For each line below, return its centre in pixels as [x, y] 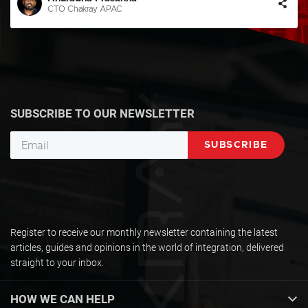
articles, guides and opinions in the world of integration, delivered [147, 248]
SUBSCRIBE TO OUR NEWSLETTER [102, 114]
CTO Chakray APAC [85, 9]
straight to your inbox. [57, 263]
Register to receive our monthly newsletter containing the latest [144, 233]
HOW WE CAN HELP [63, 299]
